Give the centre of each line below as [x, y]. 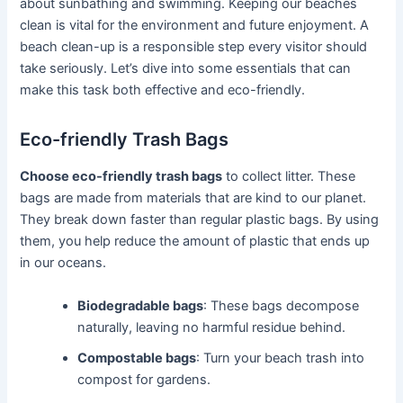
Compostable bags [137, 358]
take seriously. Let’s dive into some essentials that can [186, 69]
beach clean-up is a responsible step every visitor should [194, 47]
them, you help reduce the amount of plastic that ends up [195, 242]
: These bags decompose [282, 305]
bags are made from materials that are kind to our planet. [193, 198]
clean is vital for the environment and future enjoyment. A [195, 26]
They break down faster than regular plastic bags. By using [200, 220]
